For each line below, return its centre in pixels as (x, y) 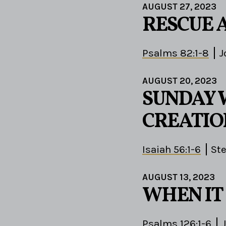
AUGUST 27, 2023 (179, 7)
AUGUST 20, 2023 (180, 81)
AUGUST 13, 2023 (179, 177)
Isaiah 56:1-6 (172, 150)
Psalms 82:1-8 (176, 53)
